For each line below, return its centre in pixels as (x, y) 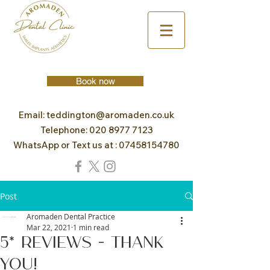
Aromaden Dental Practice (71, 216)
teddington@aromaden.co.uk (110, 115)
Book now (95, 81)
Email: (33, 115)
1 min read (91, 227)
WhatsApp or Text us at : (66, 145)
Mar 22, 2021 (49, 227)
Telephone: (64, 130)
